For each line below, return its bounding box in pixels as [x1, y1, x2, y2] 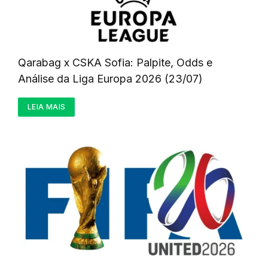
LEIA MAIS [28, 102, 66, 112]
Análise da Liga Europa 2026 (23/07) [18, 72, 203, 86]
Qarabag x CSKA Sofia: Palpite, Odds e [18, 56, 212, 69]
